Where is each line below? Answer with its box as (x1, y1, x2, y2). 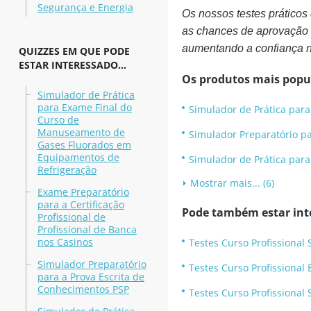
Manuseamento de (37, 126, 125, 139)
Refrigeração (37, 163, 96, 176)
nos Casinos (37, 235, 93, 249)
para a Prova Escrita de (37, 270, 144, 283)
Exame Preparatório (37, 185, 129, 199)
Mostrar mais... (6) (190, 176, 274, 190)
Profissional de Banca (37, 223, 137, 236)
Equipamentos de (37, 151, 119, 164)
